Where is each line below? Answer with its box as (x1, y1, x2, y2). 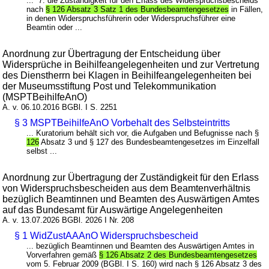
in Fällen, (229, 5, 264, 14)
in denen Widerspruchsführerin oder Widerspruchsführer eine (26, 14, 236, 23)
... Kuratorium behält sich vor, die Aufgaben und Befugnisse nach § (26, 128, 259, 138)
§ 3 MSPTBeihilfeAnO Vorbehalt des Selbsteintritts (14, 118, 231, 128)
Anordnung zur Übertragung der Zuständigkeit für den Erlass (2, 172, 259, 183)
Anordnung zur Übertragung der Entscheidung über (2, 49, 221, 59)
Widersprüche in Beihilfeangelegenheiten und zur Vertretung (2, 59, 260, 70)
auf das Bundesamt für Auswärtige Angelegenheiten (2, 205, 223, 216)
